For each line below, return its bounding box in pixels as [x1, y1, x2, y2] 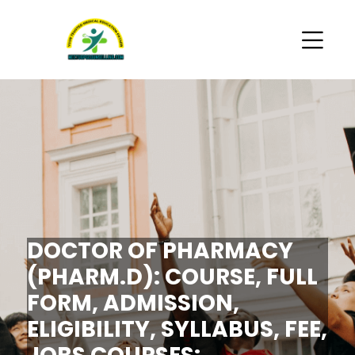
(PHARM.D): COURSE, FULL [27, 261, 319, 292]
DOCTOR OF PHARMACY [27, 235, 294, 266]
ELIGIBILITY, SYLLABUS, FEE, [27, 314, 328, 345]
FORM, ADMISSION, [27, 288, 240, 319]
